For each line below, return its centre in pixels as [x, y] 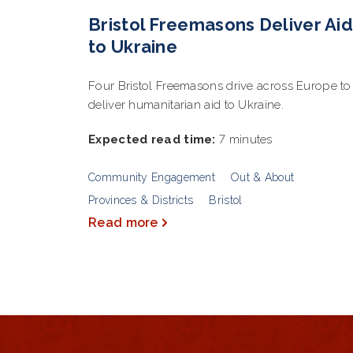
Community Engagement [152, 177]
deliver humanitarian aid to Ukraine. [186, 104]
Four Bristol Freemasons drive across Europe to [220, 85]
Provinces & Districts [141, 200]
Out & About [263, 177]
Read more [123, 222]
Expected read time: [152, 139]
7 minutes [244, 139]
